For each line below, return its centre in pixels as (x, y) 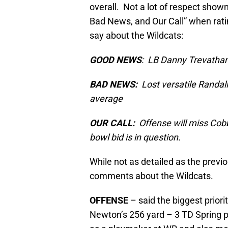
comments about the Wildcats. (151, 176)
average (106, 99)
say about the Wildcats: (136, 36)
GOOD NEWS (116, 60)
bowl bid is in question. (135, 137)
